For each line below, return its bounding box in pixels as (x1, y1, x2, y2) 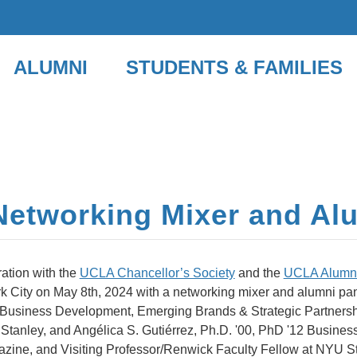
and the (234, 266, 284, 280)
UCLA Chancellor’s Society (79, 266, 235, 280)
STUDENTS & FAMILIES (125, 56, 343, 78)
